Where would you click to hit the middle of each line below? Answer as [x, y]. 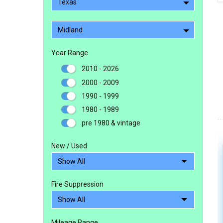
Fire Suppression [77, 184]
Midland [70, 30]
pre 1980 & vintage [111, 123]
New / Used [69, 146]
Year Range [70, 53]
